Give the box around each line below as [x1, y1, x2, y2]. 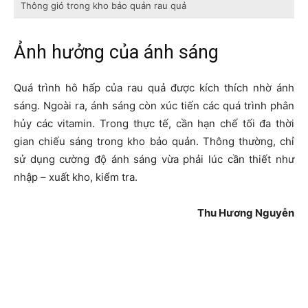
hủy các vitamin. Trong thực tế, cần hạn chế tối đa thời [14, 117, 294, 131]
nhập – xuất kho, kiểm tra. [14, 170, 137, 184]
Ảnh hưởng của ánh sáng [14, 41, 219, 64]
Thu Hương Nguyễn [197, 206, 294, 220]
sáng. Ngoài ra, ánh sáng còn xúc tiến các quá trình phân [14, 99, 294, 113]
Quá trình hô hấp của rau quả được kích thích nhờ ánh [14, 81, 294, 95]
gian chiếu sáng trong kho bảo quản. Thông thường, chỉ [14, 135, 294, 148]
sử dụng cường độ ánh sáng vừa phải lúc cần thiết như [14, 153, 294, 166]
